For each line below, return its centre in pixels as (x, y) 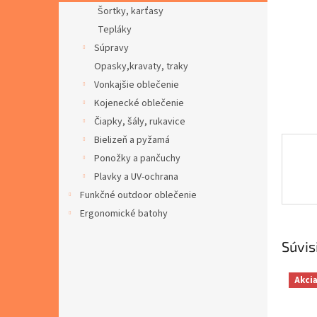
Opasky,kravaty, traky (141, 67)
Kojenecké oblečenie (139, 103)
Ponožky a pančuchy (137, 158)
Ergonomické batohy (124, 214)
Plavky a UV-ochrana (136, 177)
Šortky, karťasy (131, 11)
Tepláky (115, 30)
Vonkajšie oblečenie (137, 85)
